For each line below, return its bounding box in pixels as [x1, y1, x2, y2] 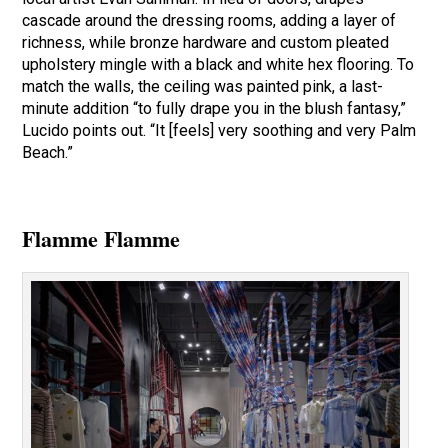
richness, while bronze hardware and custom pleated [22, 33, 390, 53]
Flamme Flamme [22, 222, 181, 256]
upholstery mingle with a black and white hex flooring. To [22, 55, 415, 75]
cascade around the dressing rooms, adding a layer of [22, 11, 397, 31]
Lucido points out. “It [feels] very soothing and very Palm [22, 121, 417, 141]
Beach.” [22, 143, 74, 163]
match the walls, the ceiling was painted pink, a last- [22, 77, 384, 97]
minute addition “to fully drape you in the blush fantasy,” [22, 99, 407, 119]
